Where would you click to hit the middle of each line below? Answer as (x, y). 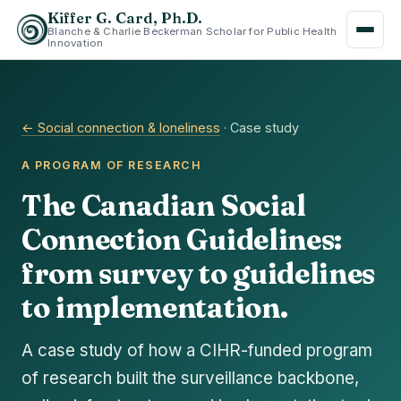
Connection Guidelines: (182, 239)
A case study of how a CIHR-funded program (197, 350)
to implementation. (155, 307)
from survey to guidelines (198, 273)
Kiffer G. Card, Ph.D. (125, 18)
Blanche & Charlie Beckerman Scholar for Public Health (192, 32)
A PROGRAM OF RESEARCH (112, 165)
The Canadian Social (164, 205)
